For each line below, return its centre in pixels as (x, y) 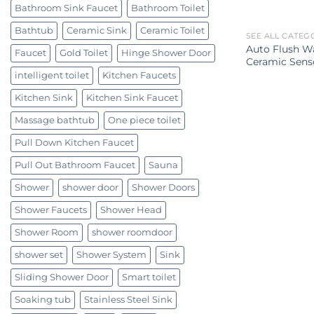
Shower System (111, 255)
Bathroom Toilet (168, 8)
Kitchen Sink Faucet (132, 98)
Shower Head (131, 210)
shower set (39, 255)
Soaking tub (43, 300)
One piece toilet (144, 120)
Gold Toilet (84, 53)
